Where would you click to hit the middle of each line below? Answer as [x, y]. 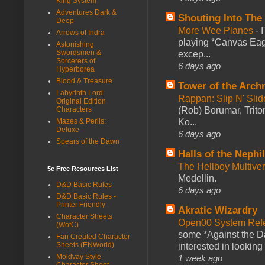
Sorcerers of [76, 61]
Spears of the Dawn [88, 141]
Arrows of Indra [80, 32]
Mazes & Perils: [81, 121]
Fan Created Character [93, 236]
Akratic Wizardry [218, 210]
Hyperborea [75, 69]
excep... [194, 54]
